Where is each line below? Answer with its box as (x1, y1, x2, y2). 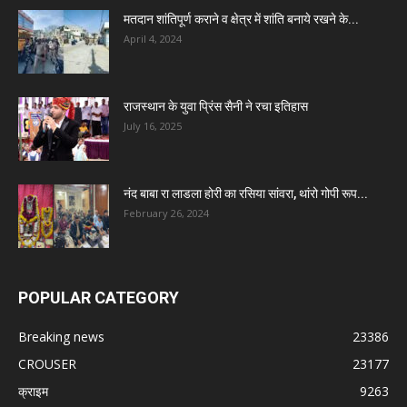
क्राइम (18, 382, 48, 401)
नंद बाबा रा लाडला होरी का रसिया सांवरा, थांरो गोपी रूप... (124, 186, 368, 202)
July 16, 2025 (124, 119, 182, 134)
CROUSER (18, 355, 76, 373)
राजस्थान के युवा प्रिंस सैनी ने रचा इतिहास (124, 99, 308, 114)
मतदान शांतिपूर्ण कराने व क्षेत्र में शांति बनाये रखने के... (124, 12, 359, 27)
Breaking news (18, 328, 104, 346)
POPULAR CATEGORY (18, 288, 179, 308)
